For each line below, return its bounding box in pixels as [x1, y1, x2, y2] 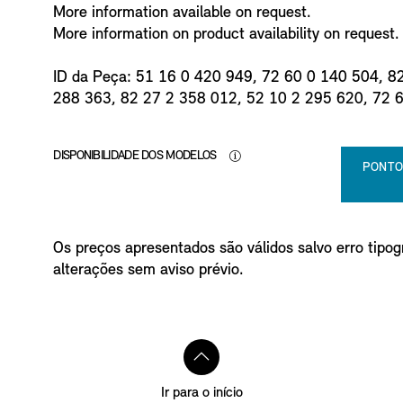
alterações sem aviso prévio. [53, 261, 245, 279]
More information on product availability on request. [53, 25, 400, 43]
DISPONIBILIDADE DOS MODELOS [53, 148, 219, 163]
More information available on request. [53, 4, 312, 22]
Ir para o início [160, 385, 243, 400]
